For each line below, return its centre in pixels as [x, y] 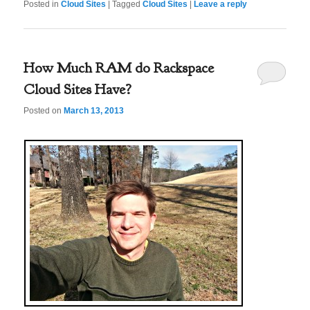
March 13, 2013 [94, 111]
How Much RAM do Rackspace [119, 68]
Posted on [44, 111]
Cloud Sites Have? [78, 89]
